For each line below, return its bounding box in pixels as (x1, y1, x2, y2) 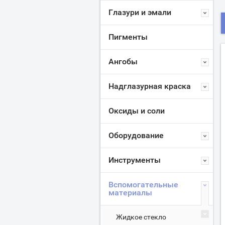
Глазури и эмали (108, 8, 171, 17)
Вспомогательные (108, 180, 178, 189)
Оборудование (108, 131, 164, 140)
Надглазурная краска (108, 81, 191, 91)
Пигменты (108, 32, 148, 42)
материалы (108, 188, 152, 197)
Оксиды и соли (108, 106, 165, 116)
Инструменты (108, 155, 161, 165)
